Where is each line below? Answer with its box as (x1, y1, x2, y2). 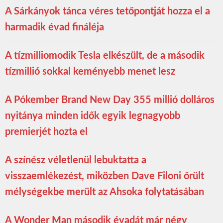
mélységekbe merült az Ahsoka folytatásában (5, 187, 204, 198)
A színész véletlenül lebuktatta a (5, 155, 146, 166)
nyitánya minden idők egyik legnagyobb (5, 111, 180, 121)
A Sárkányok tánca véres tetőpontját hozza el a (5, 6, 210, 17)
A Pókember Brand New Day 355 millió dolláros (5, 95, 215, 106)
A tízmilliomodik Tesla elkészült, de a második (5, 51, 205, 61)
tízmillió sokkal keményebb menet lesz (5, 67, 175, 77)
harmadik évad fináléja (5, 22, 104, 33)
